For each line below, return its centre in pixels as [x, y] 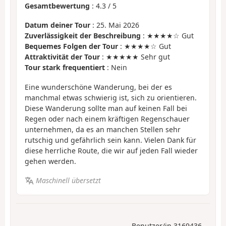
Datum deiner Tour [58, 25]
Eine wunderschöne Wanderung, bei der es [98, 87]
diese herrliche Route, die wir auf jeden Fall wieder [111, 150]
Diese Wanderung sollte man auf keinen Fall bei [106, 108]
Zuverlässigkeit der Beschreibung [83, 36]
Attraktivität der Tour [62, 57]
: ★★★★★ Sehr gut [135, 57]
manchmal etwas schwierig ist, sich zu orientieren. [111, 97]
